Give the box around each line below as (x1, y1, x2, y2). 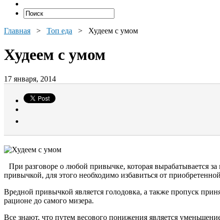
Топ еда (47, 27, 72, 35)
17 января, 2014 (4, 74, 56, 83)
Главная (4, 27, 30, 35)
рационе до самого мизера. (4, 196, 94, 205)
